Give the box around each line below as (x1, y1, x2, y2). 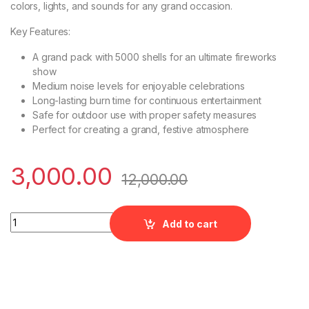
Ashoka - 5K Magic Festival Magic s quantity (10, 211, 223, 223)
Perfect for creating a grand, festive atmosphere (32, 123, 250, 136)
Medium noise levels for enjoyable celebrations (32, 80, 245, 92)
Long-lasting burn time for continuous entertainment (32, 94, 261, 107)
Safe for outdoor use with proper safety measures (32, 109, 257, 121)
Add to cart (162, 217, 218, 230)
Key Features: (10, 26, 71, 38)
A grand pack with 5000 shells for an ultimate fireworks (32, 51, 277, 63)
